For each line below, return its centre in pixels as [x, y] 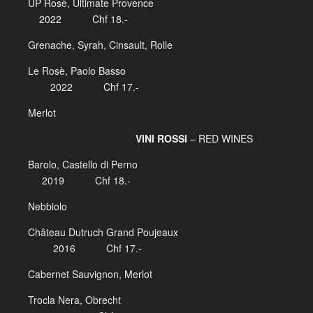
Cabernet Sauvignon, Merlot [97, 274]
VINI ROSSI [124, 138]
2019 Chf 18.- [79, 180]
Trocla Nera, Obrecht [155, 300]
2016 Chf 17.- [85, 248]
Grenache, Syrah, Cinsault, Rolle [100, 45]
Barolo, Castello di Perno [155, 164]
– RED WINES [220, 138]
